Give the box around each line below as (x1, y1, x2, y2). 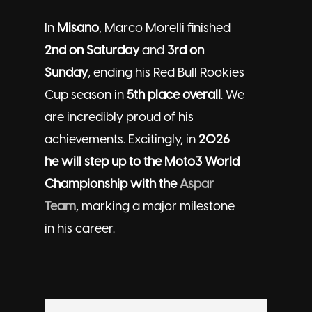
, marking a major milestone (76, 201, 235, 214)
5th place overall (127, 89, 221, 103)
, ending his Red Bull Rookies (88, 67, 244, 81)
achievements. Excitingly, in (45, 134, 198, 148)
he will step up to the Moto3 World (45, 156, 240, 170)
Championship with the (45, 178, 180, 192)
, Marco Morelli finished (99, 22, 231, 36)
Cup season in (45, 89, 127, 103)
